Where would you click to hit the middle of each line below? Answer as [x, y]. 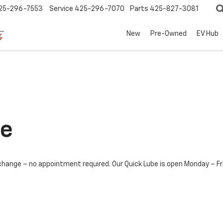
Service [61, 9]
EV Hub [208, 34]
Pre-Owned [168, 34]
